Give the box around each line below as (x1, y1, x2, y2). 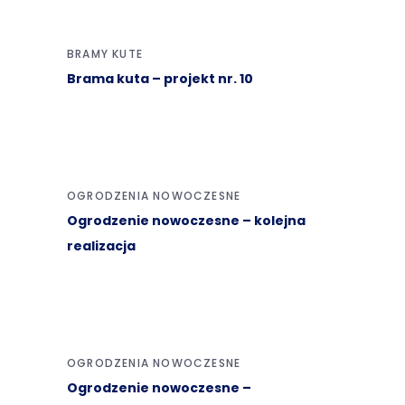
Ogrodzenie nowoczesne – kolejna (67, 212, 306, 230)
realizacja (67, 237, 136, 255)
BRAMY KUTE (67, 46, 143, 61)
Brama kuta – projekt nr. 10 (67, 70, 253, 88)
